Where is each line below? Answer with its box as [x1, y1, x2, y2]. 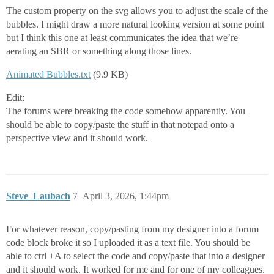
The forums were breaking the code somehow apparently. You [6, 105, 245, 116]
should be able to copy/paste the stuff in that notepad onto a [6, 119, 234, 130]
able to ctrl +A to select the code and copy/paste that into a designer [6, 250, 265, 261]
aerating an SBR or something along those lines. [6, 45, 191, 56]
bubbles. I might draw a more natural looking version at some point [6, 18, 264, 29]
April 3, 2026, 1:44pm [83, 190, 169, 201]
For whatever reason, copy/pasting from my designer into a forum [6, 223, 259, 234]
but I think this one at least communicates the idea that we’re [6, 32, 238, 43]
